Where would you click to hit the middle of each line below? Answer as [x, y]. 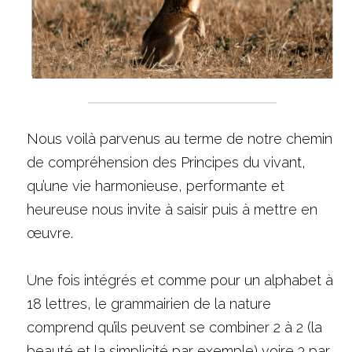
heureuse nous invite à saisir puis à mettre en [172, 210]
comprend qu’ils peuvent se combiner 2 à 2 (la [174, 328]
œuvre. [50, 233]
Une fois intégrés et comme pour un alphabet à [180, 280]
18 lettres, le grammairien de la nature [149, 304]
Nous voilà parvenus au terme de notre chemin [180, 139]
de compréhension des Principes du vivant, [166, 163]
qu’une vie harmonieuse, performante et [156, 186]
